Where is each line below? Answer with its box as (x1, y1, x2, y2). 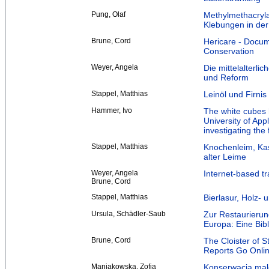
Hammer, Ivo (91, 106, 132, 115)
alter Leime (204, 151, 246, 162)
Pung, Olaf (91, 10, 125, 19)
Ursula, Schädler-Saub (91, 209, 166, 218)
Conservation (204, 46, 254, 56)
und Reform (204, 72, 249, 82)
